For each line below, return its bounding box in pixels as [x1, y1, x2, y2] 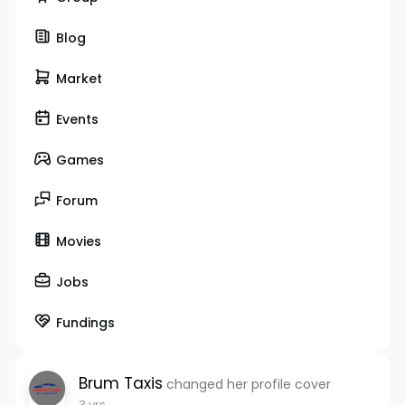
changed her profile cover [165, 375, 331, 393]
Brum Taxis [78, 372, 163, 394]
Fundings [55, 313, 115, 332]
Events [55, 109, 99, 128]
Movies [55, 231, 101, 250]
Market [55, 69, 102, 88]
